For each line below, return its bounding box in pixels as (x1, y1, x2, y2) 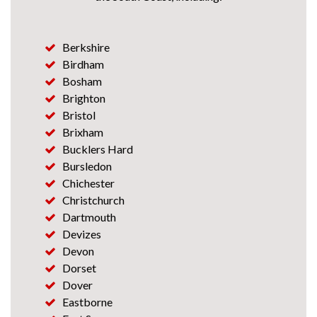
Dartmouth (62, 210, 116, 224)
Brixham (62, 125, 103, 139)
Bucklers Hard (62, 142, 133, 156)
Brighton (62, 91, 105, 105)
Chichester (62, 176, 115, 190)
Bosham (62, 74, 102, 88)
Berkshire (62, 40, 110, 54)
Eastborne (62, 295, 113, 309)
